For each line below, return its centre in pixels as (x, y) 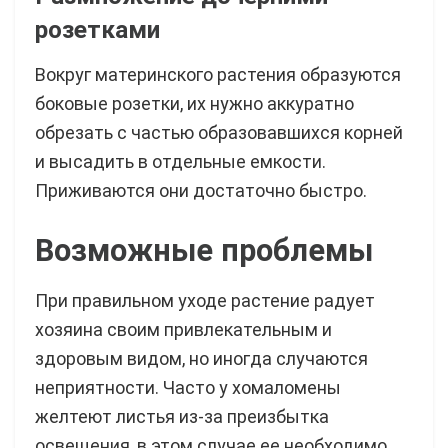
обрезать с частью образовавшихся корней (219, 132)
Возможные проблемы (204, 251)
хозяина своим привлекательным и (183, 330)
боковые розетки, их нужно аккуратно (194, 103)
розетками (97, 30)
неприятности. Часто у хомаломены (188, 388)
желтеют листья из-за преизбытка (182, 417)
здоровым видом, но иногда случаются (201, 359)
